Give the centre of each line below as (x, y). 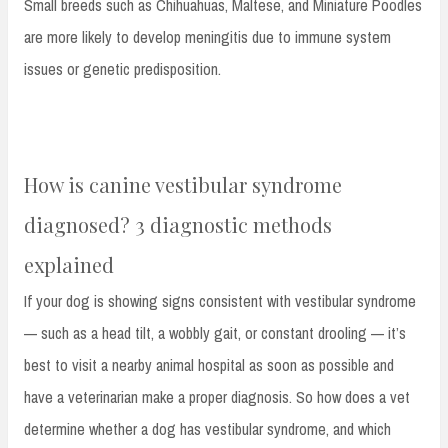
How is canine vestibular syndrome (183, 185)
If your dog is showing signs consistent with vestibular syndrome (220, 301)
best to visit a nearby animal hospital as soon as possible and (209, 365)
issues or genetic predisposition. (122, 69)
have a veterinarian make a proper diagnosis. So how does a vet (217, 397)
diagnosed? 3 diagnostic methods (178, 225)
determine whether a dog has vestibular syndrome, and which (207, 429)
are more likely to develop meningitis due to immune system (207, 37)
